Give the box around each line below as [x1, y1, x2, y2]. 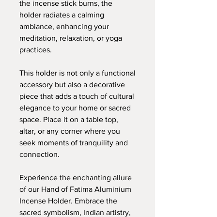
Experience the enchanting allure [19, 173, 132, 182]
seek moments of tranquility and [19, 138, 128, 147]
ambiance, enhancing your [19, 22, 109, 31]
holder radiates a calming [19, 10, 104, 19]
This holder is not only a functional [19, 68, 136, 77]
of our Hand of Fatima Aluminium [19, 185, 131, 193]
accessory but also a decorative [19, 80, 125, 89]
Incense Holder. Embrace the [19, 196, 117, 205]
